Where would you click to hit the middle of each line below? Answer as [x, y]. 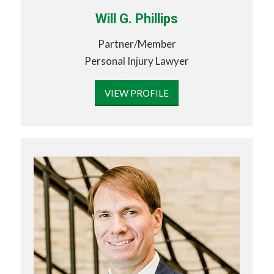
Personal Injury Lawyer [137, 61]
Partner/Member [137, 43]
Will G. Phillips [137, 19]
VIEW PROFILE [137, 93]
